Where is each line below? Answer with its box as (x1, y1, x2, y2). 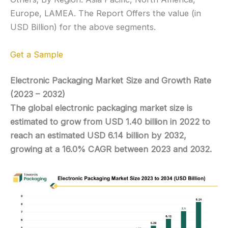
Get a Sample (10, 49, 66, 60)
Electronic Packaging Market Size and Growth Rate (10, 75, 211, 86)
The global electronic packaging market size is (10, 103, 192, 113)
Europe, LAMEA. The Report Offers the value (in (10, 8, 201, 19)
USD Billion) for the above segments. (10, 22, 156, 33)
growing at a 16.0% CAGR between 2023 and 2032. (10, 144, 212, 155)
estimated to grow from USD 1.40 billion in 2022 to (10, 117, 210, 127)
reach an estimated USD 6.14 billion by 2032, (10, 130, 186, 141)
